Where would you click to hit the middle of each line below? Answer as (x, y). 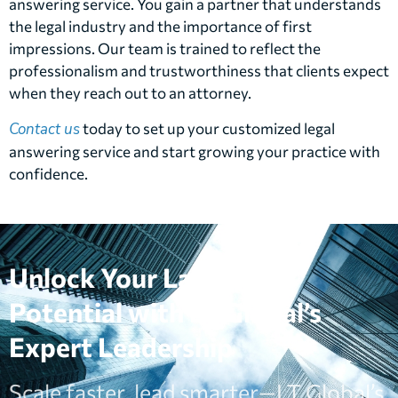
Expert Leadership (121, 346)
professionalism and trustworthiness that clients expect (199, 71)
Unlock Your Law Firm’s (151, 277)
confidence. (48, 173)
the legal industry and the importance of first (160, 27)
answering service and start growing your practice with (195, 151)
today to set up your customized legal (207, 128)
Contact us (44, 129)
